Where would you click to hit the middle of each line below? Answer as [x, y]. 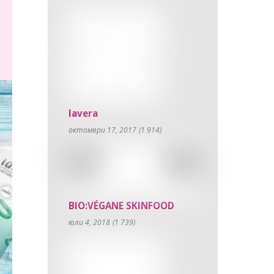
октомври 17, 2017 [103, 130]
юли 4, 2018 [90, 223]
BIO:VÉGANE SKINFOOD [122, 206]
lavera [83, 113]
